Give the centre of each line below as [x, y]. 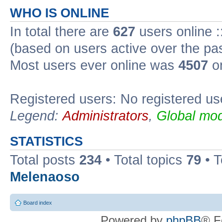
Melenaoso [45, 177]
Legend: [36, 116]
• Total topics [144, 160]
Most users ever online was [94, 65]
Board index [38, 202]
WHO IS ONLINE [59, 13]
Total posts [45, 160]
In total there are [61, 32]
